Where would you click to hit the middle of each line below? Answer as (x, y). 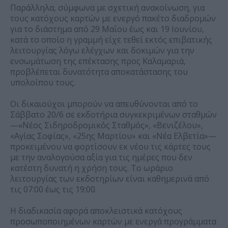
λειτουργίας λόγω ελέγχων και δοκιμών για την (102, 50)
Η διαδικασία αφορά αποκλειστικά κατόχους (96, 210)
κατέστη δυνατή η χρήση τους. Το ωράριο (92, 168)
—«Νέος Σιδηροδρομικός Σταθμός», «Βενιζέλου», (107, 125)
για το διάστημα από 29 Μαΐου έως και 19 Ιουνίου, (107, 29)
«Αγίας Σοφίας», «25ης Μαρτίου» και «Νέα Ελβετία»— (113, 136)
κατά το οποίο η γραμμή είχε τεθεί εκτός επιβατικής (111, 39)
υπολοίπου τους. (43, 82)
